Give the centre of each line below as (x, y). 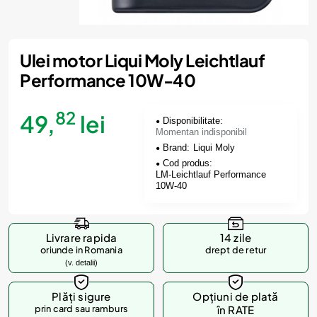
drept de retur (236, 250)
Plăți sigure (81, 296)
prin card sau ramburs (81, 309)
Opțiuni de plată (236, 296)
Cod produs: (188, 163)
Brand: (177, 148)
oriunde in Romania (81, 250)
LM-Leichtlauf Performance (211, 174)
